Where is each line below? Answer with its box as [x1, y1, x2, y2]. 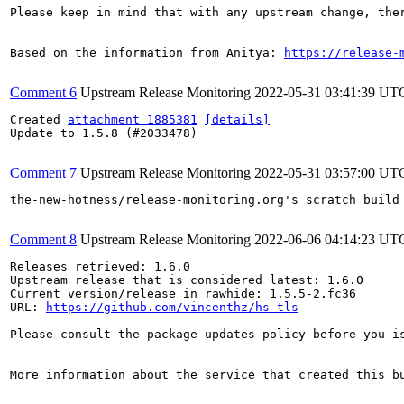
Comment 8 [10, 232, 77, 247]
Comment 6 [10, 85, 77, 100]
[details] [205, 113, 270, 126]
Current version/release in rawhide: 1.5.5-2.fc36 [10, 287, 356, 300]
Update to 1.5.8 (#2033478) [10, 126, 197, 140]
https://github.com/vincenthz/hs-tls [46, 300, 298, 314]
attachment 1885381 [68, 113, 197, 126]
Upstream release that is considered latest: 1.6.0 [10, 273, 363, 287]
